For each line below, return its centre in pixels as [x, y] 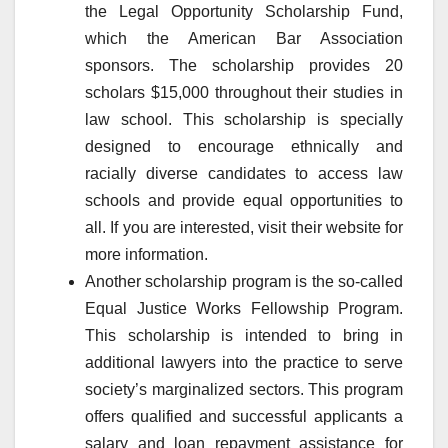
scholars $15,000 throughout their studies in [244, 93]
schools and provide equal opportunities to [244, 201]
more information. [146, 255]
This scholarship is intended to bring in [244, 336]
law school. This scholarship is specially [244, 120]
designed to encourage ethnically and [244, 147]
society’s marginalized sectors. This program [244, 390]
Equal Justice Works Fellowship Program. [244, 309]
